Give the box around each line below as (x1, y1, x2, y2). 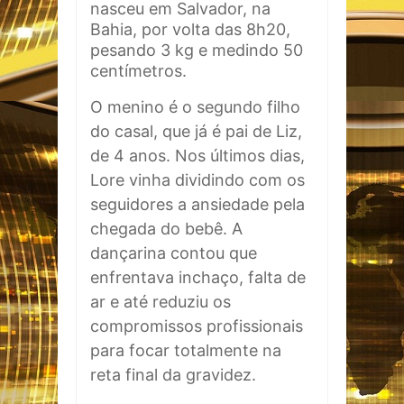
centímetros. (90, 61, 187, 80)
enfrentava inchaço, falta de (90, 268, 306, 287)
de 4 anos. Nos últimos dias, (90, 146, 305, 165)
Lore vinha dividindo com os (90, 170, 305, 189)
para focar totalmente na (90, 341, 281, 360)
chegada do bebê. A (90, 219, 243, 238)
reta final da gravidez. (90, 365, 256, 384)
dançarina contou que (90, 243, 257, 262)
